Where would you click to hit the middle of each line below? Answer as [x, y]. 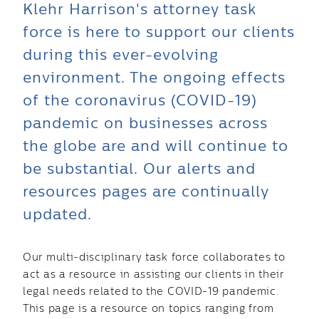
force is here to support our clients [159, 33]
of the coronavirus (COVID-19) [140, 101]
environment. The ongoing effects [154, 78]
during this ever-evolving [121, 56]
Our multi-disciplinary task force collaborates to [154, 258]
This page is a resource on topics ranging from [148, 309]
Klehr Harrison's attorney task [140, 10]
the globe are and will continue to [156, 147]
